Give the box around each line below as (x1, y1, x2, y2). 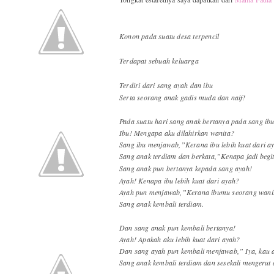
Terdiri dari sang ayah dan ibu (119, 80, 213, 90)
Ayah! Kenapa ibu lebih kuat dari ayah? (119, 175, 240, 185)
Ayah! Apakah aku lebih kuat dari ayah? (119, 234, 240, 244)
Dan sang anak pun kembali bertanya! (119, 222, 235, 232)
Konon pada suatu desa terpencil (119, 31, 220, 41)
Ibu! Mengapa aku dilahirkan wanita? (119, 127, 234, 138)
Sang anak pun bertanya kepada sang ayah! (119, 163, 252, 173)
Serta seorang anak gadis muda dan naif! (119, 92, 245, 102)
